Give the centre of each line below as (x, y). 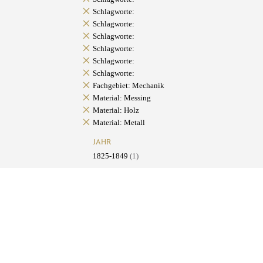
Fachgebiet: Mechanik (128, 86)
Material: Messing (122, 98)
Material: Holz (116, 110)
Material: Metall (119, 123)
